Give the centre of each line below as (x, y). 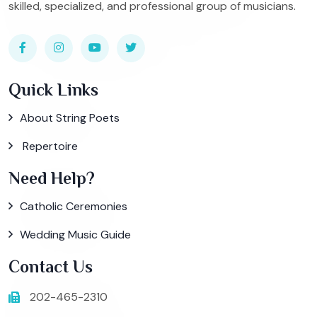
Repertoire (49, 146)
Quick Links (53, 89)
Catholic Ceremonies (74, 206)
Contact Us (51, 266)
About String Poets (70, 117)
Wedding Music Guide (75, 234)
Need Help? (52, 178)
